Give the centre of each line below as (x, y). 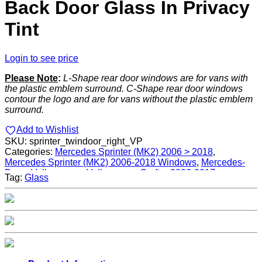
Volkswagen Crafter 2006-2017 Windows (89, 183)
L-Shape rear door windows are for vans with (156, 78)
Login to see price (42, 58)
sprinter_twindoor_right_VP (86, 141)
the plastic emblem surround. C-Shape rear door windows (124, 88)
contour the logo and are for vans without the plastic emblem (129, 99)
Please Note (31, 78)
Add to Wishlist (47, 129)
